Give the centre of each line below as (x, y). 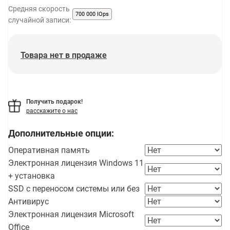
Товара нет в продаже (64, 55)
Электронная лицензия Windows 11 (76, 163)
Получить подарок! (54, 102)
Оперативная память (49, 150)
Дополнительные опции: (61, 133)
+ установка (32, 176)
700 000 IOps (92, 14)
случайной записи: (40, 20)
